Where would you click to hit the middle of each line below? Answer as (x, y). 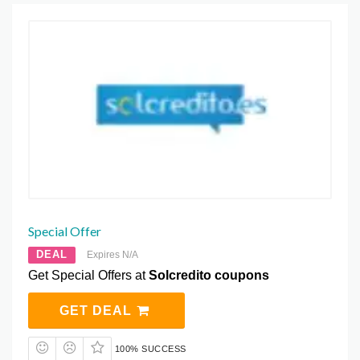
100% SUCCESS (150, 348)
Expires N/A (112, 254)
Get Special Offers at (88, 275)
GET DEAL (97, 310)
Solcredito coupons (209, 275)
